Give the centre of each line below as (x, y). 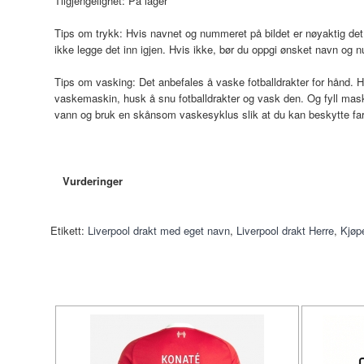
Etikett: (67, 230)
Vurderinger (93, 181)
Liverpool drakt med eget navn (159, 230)
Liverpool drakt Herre (285, 230)
